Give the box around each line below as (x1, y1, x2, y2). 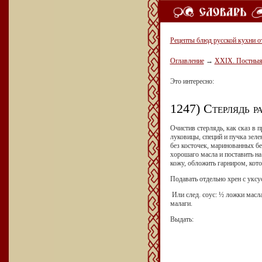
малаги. (170, 199, 192, 208)
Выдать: (170, 215, 194, 223)
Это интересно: (170, 77, 214, 85)
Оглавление (170, 57, 204, 65)
